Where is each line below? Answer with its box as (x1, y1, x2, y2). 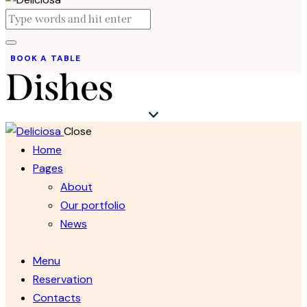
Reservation (33, 271, 93, 286)
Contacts (33, 290, 81, 305)
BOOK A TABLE (10, 53, 81, 64)
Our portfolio (60, 198, 125, 213)
